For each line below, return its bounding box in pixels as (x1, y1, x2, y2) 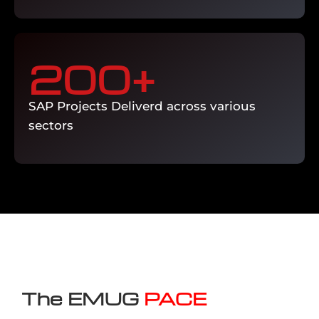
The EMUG (21, 286, 144, 310)
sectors (28, 118, 73, 132)
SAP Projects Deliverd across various (28, 99, 256, 113)
